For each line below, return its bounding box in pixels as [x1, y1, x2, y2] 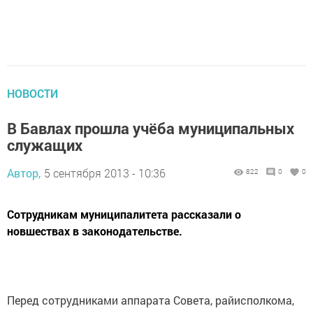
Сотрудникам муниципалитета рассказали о [7, 207, 241, 222]
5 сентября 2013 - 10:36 [44, 166, 166, 181]
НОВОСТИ [7, 86, 58, 101]
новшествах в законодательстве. [7, 224, 182, 239]
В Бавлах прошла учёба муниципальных [7, 118, 294, 139]
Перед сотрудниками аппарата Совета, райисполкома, [7, 293, 294, 308]
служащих [7, 135, 82, 156]
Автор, [7, 166, 41, 181]
